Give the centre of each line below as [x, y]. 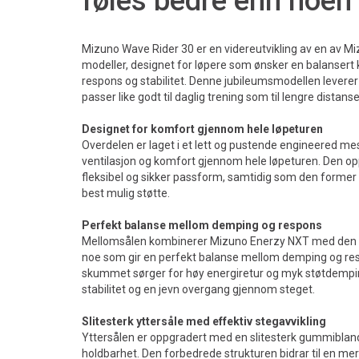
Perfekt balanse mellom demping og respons [202, 225]
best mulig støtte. [126, 193]
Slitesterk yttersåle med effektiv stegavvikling [204, 321]
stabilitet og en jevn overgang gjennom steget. [198, 289]
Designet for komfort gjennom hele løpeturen [202, 129]
